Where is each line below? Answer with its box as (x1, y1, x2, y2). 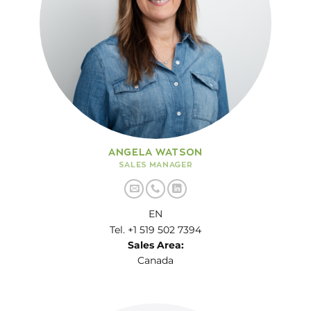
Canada (137, 255, 174, 267)
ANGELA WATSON (108, 146, 203, 157)
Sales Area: (127, 239, 184, 251)
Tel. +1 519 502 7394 (110, 224, 201, 235)
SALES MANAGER (118, 160, 193, 169)
